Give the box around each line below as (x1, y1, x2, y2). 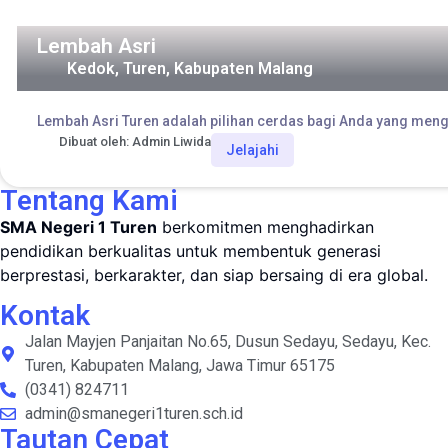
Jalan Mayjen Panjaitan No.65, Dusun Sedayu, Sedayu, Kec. (25, 331, 431, 351)
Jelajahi (226, 142, 279, 159)
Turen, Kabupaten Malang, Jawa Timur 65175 (25, 355, 335, 375)
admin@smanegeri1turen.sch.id (25, 403, 243, 423)
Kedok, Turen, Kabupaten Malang (66, 59, 313, 79)
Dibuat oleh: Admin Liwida (59, 134, 211, 150)
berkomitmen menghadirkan (157, 217, 374, 238)
